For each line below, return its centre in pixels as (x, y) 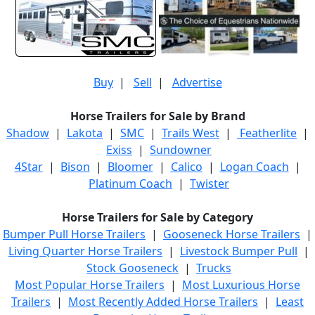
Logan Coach (254, 167)
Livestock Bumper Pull (239, 251)
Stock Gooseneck (133, 268)
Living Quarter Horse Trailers (85, 251)
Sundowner (181, 150)
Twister (210, 184)
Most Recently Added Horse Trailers (163, 302)
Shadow (28, 133)
